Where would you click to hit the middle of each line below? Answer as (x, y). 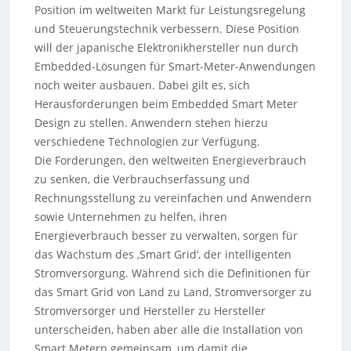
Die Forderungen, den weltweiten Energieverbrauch (170, 160)
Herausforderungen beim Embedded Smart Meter (166, 104)
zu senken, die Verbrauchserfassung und (142, 179)
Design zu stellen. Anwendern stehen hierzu (151, 123)
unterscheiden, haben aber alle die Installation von (168, 329)
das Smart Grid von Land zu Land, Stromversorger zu (173, 292)
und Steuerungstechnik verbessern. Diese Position (166, 29)
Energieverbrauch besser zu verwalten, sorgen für (166, 235)
